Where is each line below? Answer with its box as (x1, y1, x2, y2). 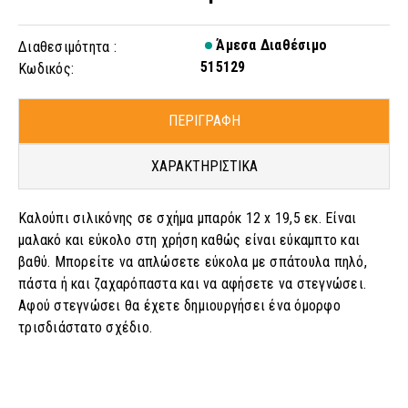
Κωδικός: (18, 60, 74, 77)
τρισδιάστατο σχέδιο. (18, 319, 152, 336)
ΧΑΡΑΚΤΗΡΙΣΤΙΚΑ (150, 158, 258, 175)
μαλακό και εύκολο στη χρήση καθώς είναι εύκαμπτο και (18, 231, 360, 249)
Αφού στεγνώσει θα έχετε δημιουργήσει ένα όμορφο (18, 297, 341, 314)
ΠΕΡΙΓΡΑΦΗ (168, 112, 240, 129)
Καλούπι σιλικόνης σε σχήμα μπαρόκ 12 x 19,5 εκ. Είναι (18, 209, 357, 227)
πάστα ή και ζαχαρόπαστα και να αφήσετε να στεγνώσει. (18, 275, 366, 292)
